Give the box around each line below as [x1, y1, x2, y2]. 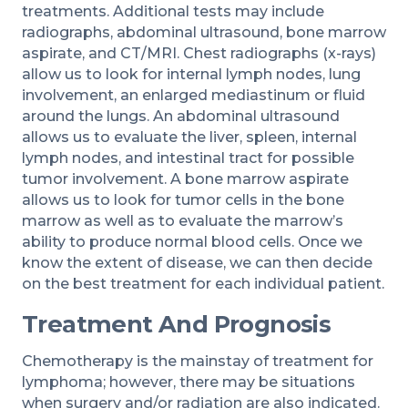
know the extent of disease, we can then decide [22, 253, 372, 271]
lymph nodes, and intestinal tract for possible [22, 148, 354, 167]
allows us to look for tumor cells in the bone [22, 190, 344, 209]
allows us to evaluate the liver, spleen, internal [22, 127, 357, 146]
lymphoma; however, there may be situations [22, 372, 355, 391]
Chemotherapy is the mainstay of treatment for [22, 352, 373, 370]
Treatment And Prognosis [22, 309, 331, 338]
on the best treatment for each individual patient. [22, 274, 384, 292]
